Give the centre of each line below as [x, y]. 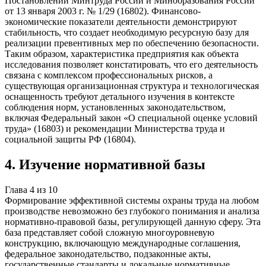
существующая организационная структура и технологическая [132, 86]
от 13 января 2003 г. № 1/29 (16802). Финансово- [103, 11]
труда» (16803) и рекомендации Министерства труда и [115, 129]
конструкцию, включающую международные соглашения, [123, 243]
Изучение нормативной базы [112, 165]
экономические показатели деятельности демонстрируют [121, 22]
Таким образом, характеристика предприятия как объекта [122, 54]
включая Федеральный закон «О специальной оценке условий [131, 118]
